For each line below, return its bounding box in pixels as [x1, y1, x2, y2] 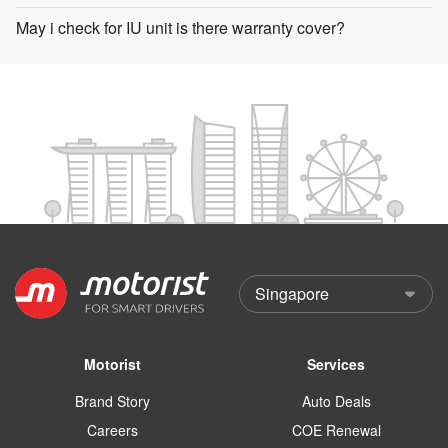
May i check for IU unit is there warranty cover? [16, 16, 345, 40]
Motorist [83, 353, 141, 374]
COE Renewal [291, 419, 381, 440]
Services [307, 353, 365, 374]
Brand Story [74, 390, 150, 411]
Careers [86, 419, 138, 440]
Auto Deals [301, 390, 371, 411]
